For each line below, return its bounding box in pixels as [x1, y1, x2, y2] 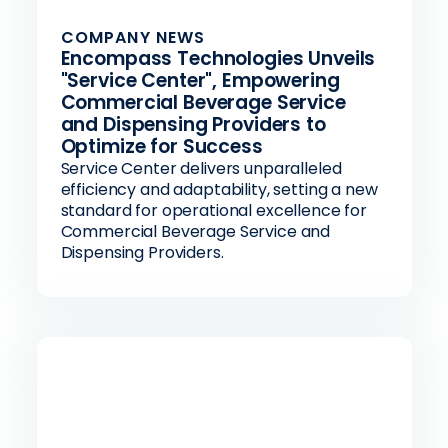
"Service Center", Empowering [60, 67, 340, 94]
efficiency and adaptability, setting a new [60, 178, 378, 201]
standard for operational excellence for [60, 199, 368, 222]
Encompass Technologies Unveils [60, 45, 376, 72]
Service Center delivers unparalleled [60, 157, 342, 180]
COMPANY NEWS [60, 26, 206, 49]
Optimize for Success [60, 133, 263, 160]
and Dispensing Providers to [60, 111, 326, 138]
